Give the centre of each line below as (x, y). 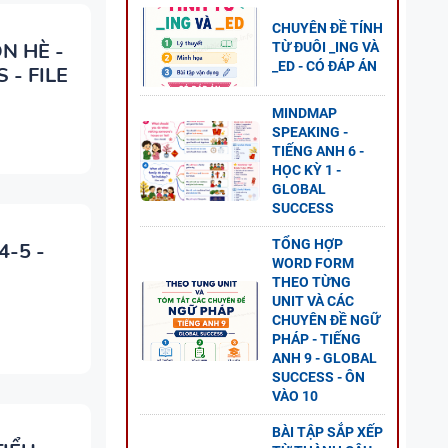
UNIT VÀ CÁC (313, 301)
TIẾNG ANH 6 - (318, 151)
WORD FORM (313, 263)
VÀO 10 (295, 396)
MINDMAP (304, 113)
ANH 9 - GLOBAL (324, 358)
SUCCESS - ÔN (318, 377)
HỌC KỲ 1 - (306, 170)
